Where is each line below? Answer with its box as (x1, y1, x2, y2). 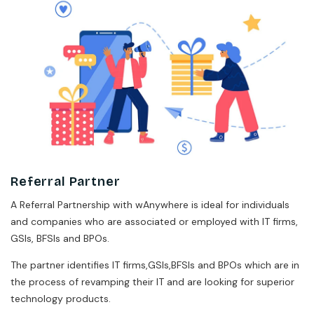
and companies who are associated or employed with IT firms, (11, 215, 298, 228)
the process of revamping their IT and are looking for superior (11, 275, 294, 289)
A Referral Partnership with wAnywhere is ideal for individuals (11, 198, 289, 212)
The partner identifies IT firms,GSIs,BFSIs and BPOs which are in (11, 259, 299, 272)
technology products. (11, 292, 111, 306)
